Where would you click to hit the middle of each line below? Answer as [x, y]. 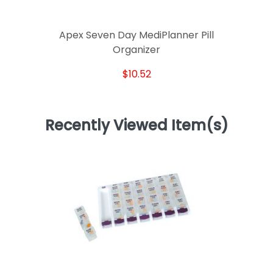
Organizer [136, 49]
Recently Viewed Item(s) [136, 126]
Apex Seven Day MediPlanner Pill [136, 35]
